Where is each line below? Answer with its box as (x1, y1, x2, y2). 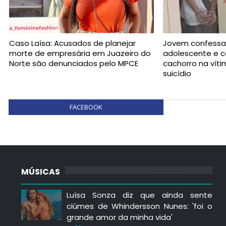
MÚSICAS (21, 165, 60, 178)
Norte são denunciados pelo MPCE (9, 58, 138, 69)
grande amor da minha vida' (67, 211, 173, 222)
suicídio (163, 68, 192, 79)
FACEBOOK (70, 102, 102, 111)
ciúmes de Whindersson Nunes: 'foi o (67, 200, 212, 211)
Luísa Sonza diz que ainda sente (67, 189, 212, 200)
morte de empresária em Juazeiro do (9, 47, 151, 59)
